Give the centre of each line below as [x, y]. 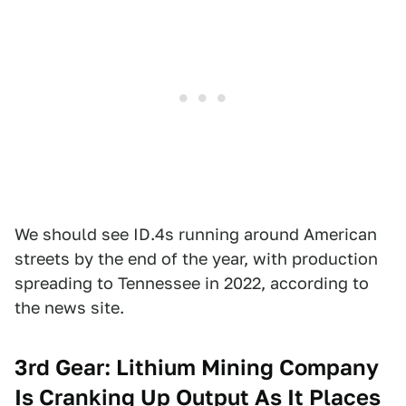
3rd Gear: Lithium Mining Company [197, 367]
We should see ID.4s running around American [196, 234]
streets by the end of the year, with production [196, 258]
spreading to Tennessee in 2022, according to [192, 283]
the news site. [69, 307]
